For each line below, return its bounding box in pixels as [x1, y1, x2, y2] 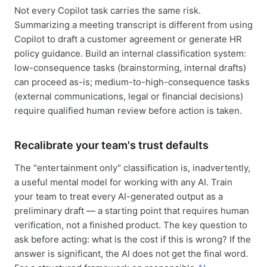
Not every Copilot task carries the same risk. [14, 5, 201, 16]
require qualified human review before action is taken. [14, 105, 242, 116]
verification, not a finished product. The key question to [14, 219, 247, 231]
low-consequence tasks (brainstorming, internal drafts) [14, 62, 246, 73]
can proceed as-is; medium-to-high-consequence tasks [14, 76, 250, 88]
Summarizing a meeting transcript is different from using [14, 19, 253, 30]
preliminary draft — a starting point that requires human [14, 205, 249, 216]
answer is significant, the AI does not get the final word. [14, 248, 248, 259]
